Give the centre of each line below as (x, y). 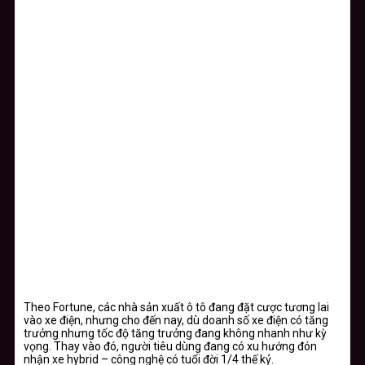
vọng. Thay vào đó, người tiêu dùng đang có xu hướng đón (170, 346)
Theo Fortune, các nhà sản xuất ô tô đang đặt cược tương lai (176, 307)
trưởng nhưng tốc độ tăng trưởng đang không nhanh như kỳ (175, 333)
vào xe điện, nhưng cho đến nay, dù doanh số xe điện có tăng (176, 320)
